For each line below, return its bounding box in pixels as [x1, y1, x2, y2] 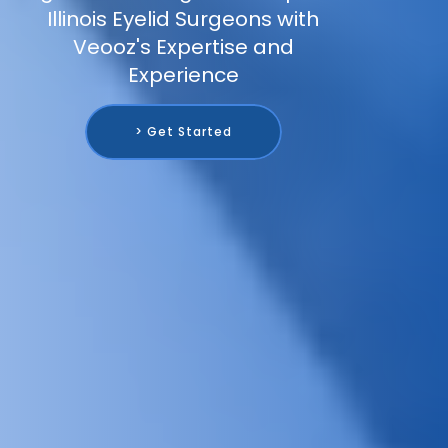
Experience [127, 61, 239, 90]
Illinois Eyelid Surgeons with [47, 5, 319, 34]
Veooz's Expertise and [72, 33, 294, 62]
